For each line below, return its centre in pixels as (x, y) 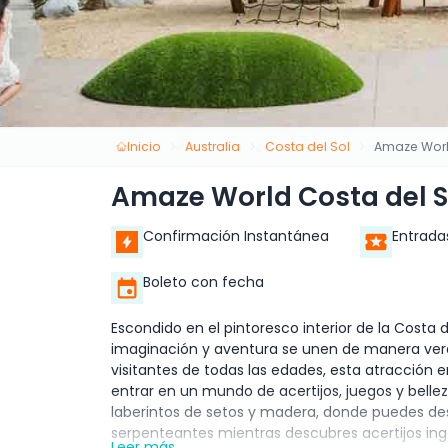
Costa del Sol (307, 146)
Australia (213, 146)
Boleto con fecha (203, 282)
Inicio (143, 146)
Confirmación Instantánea (236, 236)
